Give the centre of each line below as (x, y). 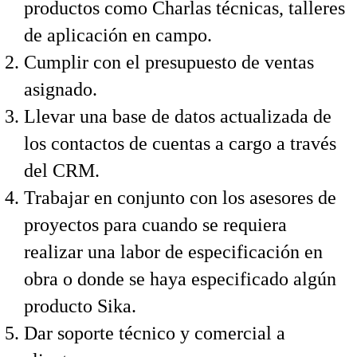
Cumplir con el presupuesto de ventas (169, 62)
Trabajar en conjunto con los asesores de (180, 198)
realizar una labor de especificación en (173, 252)
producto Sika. (80, 306)
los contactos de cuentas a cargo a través (180, 143)
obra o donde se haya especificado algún (180, 279)
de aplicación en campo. (118, 35)
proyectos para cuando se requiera (155, 225)
